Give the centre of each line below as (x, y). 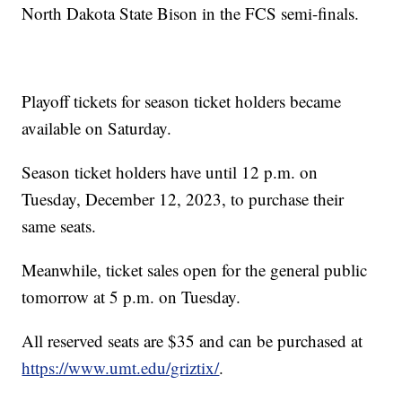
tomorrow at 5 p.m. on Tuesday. (131, 296)
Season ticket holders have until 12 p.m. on (170, 171)
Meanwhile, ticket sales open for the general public (195, 269)
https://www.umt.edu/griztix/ (121, 367)
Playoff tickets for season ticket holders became (182, 100)
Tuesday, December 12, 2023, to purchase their (183, 198)
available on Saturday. (97, 127)
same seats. (59, 225)
